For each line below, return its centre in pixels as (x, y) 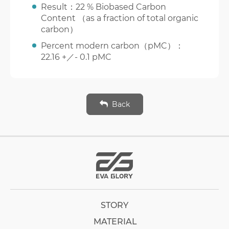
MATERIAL (115, 221)
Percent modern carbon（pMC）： (112, 45)
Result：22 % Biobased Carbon (104, 7)
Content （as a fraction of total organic (120, 18)
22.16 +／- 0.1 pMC (76, 57)
